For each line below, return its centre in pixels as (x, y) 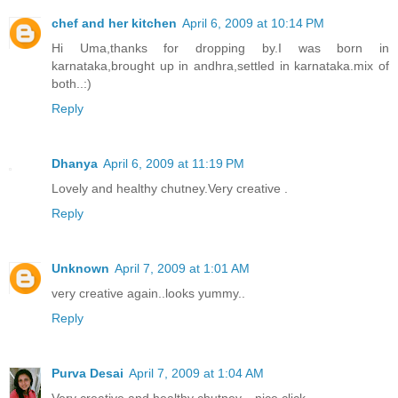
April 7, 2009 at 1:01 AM (182, 268)
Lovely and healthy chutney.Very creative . (170, 188)
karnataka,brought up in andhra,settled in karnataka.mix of (220, 65)
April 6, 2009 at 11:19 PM (174, 163)
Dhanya (75, 163)
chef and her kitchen (114, 23)
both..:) (72, 83)
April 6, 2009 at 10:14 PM (253, 23)
